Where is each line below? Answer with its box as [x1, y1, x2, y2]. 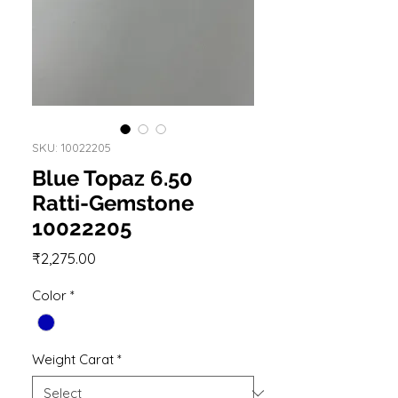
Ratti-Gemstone [32, 189, 194, 216]
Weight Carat [32, 351, 114, 369]
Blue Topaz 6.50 [32, 164, 193, 191]
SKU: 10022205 [32, 139, 111, 155]
